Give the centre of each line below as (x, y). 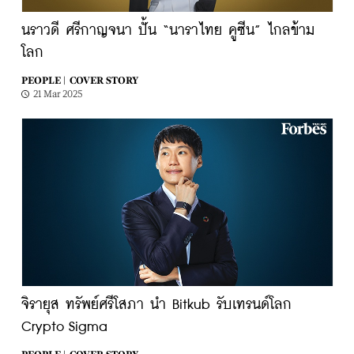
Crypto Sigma (64, 327)
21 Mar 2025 (58, 94)
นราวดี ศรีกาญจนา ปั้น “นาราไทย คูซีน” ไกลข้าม (168, 31)
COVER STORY (104, 81)
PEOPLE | (43, 81)
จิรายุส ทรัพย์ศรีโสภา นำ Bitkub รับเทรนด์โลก (156, 305)
